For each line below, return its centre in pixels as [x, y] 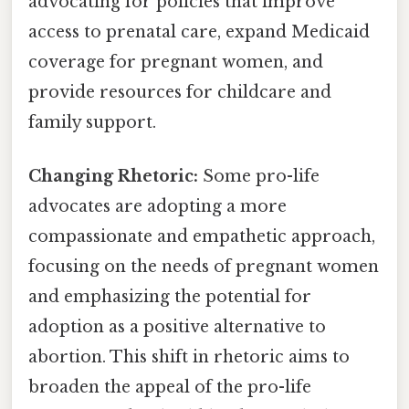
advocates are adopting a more [157, 207]
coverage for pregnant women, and [176, 63]
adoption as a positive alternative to [177, 327]
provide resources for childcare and [180, 93]
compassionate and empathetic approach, [202, 237]
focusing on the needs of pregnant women [204, 267]
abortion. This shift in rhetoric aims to [189, 357]
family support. [92, 123]
